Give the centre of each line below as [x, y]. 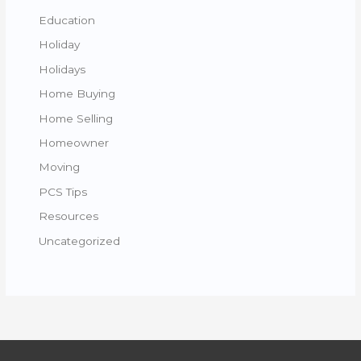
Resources [69, 216]
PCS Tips [63, 191]
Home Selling [76, 118]
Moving [60, 167]
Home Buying [77, 94]
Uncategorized [80, 241]
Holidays [62, 69]
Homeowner [74, 142]
